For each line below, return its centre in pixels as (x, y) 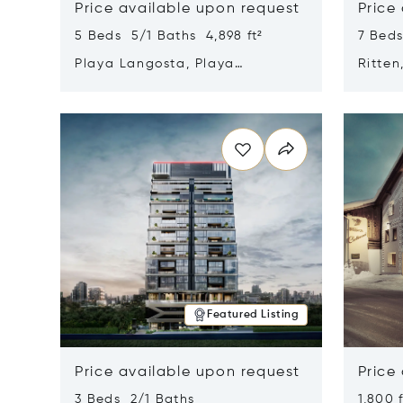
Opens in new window (133, 102)
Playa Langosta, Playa (155, 64)
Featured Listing (253, 315)
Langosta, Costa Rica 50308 (176, 83)
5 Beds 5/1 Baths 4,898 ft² (169, 36)
